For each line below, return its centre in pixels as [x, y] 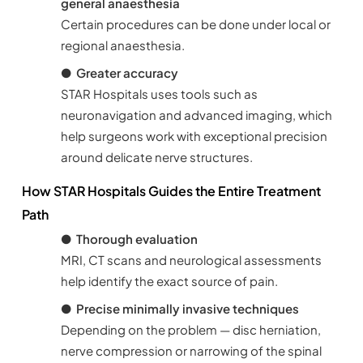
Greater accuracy [127, 73]
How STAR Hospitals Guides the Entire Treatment [171, 191]
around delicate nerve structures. [156, 157]
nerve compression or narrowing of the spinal [191, 351]
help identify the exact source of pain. [169, 281]
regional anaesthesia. [122, 45]
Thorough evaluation [137, 239]
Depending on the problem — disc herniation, [190, 330]
